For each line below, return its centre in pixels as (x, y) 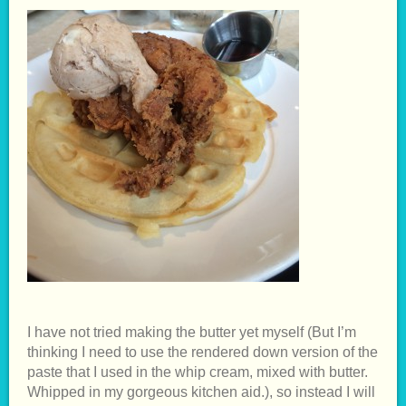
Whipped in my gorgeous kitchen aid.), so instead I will (201, 391)
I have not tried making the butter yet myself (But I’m (192, 332)
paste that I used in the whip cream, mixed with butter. (198, 372)
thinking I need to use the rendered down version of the (203, 352)
